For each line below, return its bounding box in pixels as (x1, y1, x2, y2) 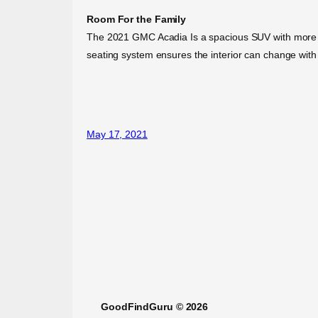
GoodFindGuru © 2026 (101, 300, 209, 312)
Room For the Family (87, 13, 187, 25)
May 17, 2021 (87, 128, 148, 140)
